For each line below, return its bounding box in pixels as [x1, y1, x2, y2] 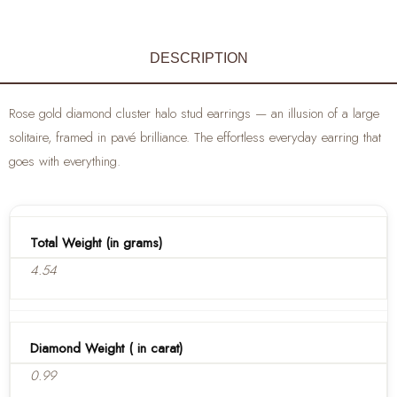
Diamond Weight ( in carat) [30, 338, 183, 358]
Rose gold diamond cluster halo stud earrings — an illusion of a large [9, 104, 379, 124]
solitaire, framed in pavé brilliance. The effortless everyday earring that [9, 128, 381, 148]
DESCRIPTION [149, 51, 248, 66]
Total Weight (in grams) [30, 232, 162, 253]
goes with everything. [9, 152, 121, 172]
